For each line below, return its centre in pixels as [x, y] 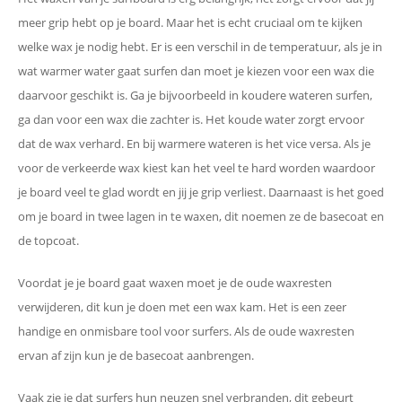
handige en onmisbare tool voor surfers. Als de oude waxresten [186, 331]
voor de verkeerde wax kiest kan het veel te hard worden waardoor [197, 167]
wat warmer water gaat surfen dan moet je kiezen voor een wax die [196, 70]
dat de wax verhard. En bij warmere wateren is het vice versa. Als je [194, 143]
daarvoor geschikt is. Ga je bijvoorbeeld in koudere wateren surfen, [195, 95]
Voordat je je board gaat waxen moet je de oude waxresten [175, 282]
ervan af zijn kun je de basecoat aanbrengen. [137, 355]
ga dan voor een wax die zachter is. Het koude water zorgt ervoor [191, 119]
